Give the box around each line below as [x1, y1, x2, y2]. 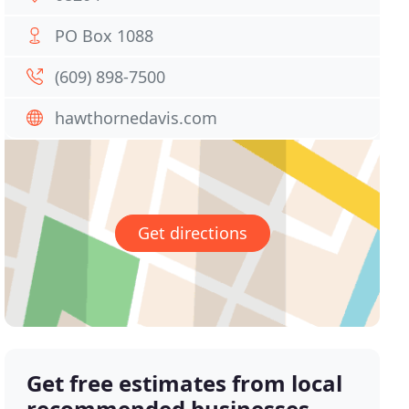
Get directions [137, 222, 247, 245]
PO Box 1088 [55, 25, 154, 47]
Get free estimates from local [26, 368, 343, 399]
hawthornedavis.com [55, 107, 218, 129]
